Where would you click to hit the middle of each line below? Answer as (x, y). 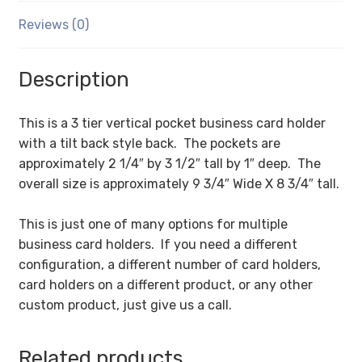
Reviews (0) (53, 25)
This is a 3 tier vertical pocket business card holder (172, 123)
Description (74, 79)
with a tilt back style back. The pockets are (149, 143)
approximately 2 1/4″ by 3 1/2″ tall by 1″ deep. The (169, 163)
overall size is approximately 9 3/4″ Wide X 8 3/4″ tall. (179, 183)
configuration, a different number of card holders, (169, 264)
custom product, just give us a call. (125, 305)
